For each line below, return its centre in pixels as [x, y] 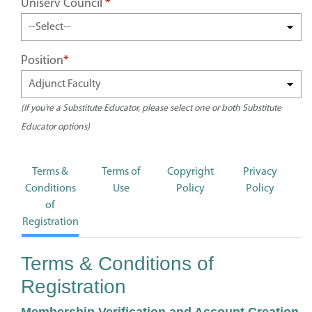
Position [42, 61]
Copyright [190, 172]
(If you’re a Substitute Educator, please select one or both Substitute [151, 108]
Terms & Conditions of [117, 264]
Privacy [260, 172]
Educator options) [55, 127]
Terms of [121, 172]
